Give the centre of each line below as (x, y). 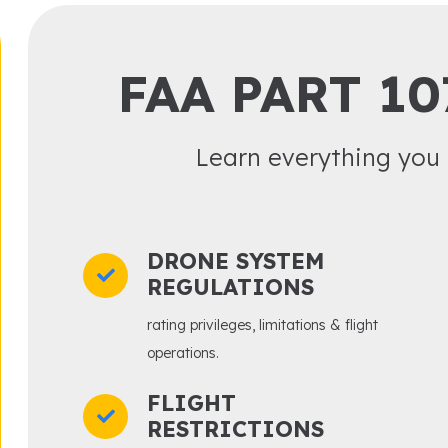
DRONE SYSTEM (235, 261)
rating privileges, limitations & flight (262, 325)
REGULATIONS (230, 287)
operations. (182, 353)
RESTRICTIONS (235, 429)
